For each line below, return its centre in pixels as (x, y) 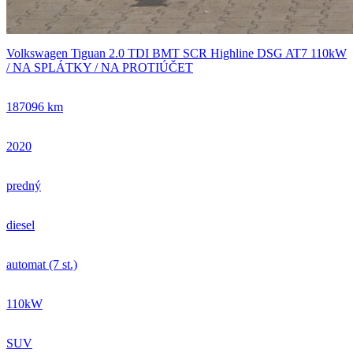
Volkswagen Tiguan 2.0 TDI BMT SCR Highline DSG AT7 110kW (176, 53)
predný (24, 185)
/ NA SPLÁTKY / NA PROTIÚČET (100, 67)
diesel (20, 225)
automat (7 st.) (42, 264)
